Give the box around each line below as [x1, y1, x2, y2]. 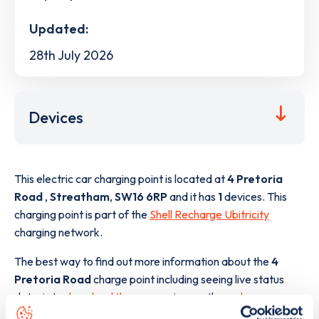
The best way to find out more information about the [14, 254, 271, 269]
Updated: [29, 20, 88, 37]
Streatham [50, 189, 110, 204]
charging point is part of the [14, 207, 150, 222]
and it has [167, 189, 218, 204]
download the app [65, 290, 153, 305]
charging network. [14, 225, 103, 240]
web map [226, 290, 271, 305]
